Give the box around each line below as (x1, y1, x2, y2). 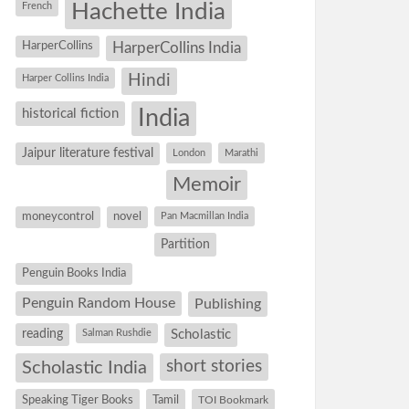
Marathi (225, 148, 258, 158)
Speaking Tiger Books (22, 393, 133, 406)
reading (22, 328, 63, 341)
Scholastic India (22, 359, 147, 377)
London (173, 148, 205, 158)
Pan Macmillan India (161, 211, 248, 221)
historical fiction (22, 107, 119, 121)
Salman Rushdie (82, 328, 152, 338)
